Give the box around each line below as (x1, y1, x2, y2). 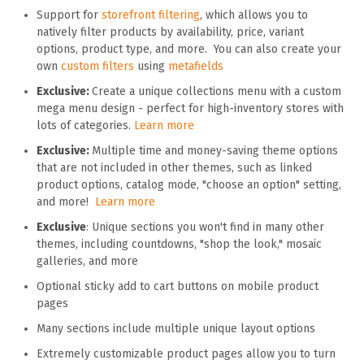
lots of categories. (37, 118, 134, 132)
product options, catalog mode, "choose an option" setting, (37, 177, 341, 192)
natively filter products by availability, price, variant (37, 24, 304, 39)
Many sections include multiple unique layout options (37, 321, 315, 336)
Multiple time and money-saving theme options (92, 143, 338, 158)
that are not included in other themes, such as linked (37, 160, 312, 175)
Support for (37, 7, 102, 22)
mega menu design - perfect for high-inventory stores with (37, 101, 344, 115)
